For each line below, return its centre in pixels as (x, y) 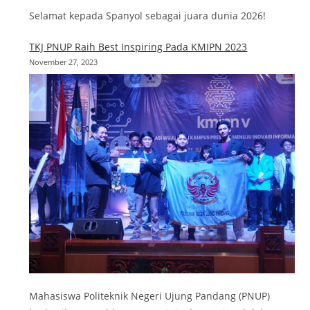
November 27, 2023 (64, 62)
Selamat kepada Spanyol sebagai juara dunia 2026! (148, 16)
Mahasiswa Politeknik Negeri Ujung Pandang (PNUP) (150, 295)
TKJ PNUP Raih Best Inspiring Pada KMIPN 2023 (138, 47)
